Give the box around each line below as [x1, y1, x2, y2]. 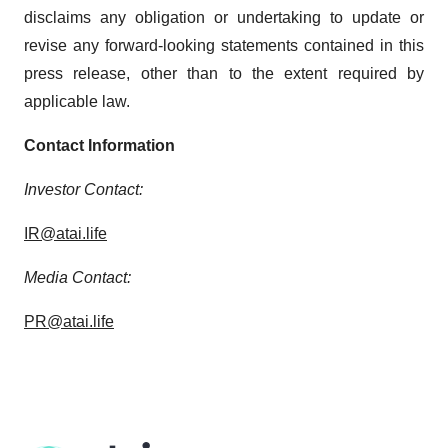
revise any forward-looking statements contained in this [24, 37, 424, 54]
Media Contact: [24, 269, 131, 286]
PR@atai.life [24, 313, 114, 330]
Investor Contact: [24, 181, 143, 198]
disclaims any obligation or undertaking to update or [24, 9, 424, 26]
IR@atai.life [24, 225, 107, 242]
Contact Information [24, 137, 175, 154]
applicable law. [24, 93, 130, 110]
